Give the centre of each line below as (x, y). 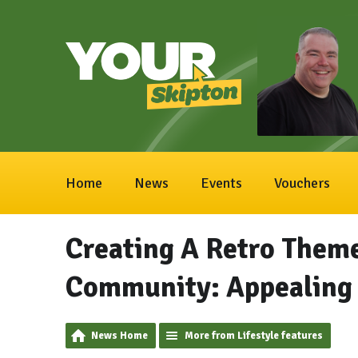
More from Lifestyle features (254, 336)
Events (221, 183)
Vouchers (302, 183)
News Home (119, 336)
